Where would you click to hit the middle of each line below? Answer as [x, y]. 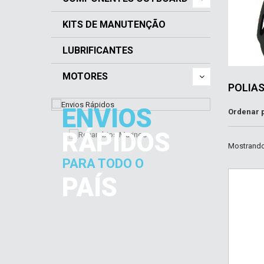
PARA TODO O [103, 164]
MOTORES [85, 76]
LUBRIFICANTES [98, 50]
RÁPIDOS [116, 143]
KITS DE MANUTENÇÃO [114, 24]
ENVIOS [107, 118]
